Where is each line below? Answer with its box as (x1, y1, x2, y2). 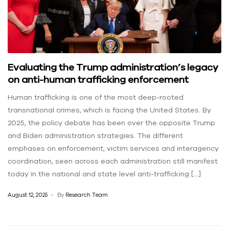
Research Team (65, 192, 108, 198)
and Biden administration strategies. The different (8, 131, 183, 140)
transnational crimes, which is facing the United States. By (8, 105, 211, 114)
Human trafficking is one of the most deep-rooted (8, 93, 184, 101)
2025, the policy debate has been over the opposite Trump (8, 118, 215, 127)
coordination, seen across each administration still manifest (8, 156, 218, 165)
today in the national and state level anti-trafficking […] (8, 169, 201, 178)
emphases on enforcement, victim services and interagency (8, 144, 219, 152)
